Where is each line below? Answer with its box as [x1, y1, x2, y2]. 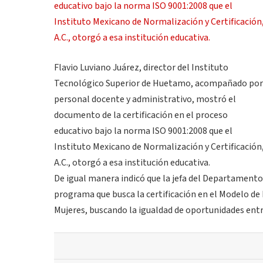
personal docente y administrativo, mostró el [54, 93, 236, 106]
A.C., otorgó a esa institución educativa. [54, 156, 210, 170]
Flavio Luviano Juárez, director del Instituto [54, 61, 228, 75]
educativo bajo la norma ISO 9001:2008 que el [54, 124, 232, 138]
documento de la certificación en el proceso [54, 109, 228, 122]
